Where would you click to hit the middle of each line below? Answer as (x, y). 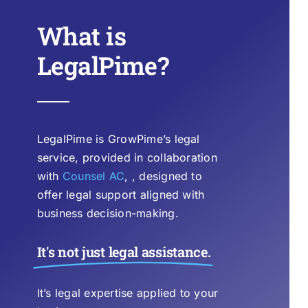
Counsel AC (93, 176)
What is (81, 36)
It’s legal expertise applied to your (128, 293)
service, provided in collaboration (127, 158)
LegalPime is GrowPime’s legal (118, 139)
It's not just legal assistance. (124, 252)
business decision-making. (108, 213)
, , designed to (163, 176)
